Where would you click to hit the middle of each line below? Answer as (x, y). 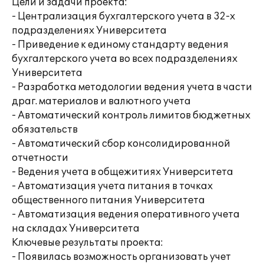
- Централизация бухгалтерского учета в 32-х (123, 16)
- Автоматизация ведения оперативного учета (126, 214)
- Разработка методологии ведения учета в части (132, 87)
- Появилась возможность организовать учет (121, 257)
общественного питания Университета (108, 200)
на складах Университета (76, 229)
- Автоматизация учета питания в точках (112, 186)
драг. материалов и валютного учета (101, 101)
